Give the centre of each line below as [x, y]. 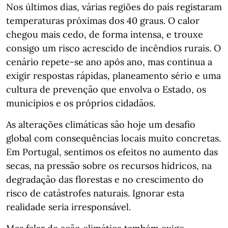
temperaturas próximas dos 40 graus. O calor [103, 21]
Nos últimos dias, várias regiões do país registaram [114, 7]
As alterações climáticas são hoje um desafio [101, 124]
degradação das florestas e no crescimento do [105, 179]
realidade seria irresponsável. [68, 207]
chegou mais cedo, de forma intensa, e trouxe [105, 34]
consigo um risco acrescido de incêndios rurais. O [113, 48]
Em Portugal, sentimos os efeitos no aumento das [112, 152]
